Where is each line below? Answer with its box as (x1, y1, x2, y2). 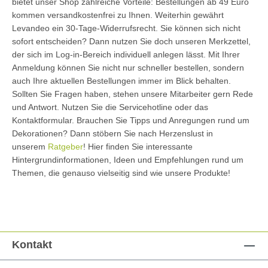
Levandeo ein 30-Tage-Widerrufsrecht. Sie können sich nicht (12, 23, 240, 33)
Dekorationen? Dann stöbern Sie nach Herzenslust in (12, 128, 213, 138)
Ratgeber (48, 141, 83, 151)
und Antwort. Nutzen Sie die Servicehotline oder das (12, 102, 208, 112)
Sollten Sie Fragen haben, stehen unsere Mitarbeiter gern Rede (12, 89, 253, 99)
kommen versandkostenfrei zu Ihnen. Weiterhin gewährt (12, 10, 224, 20)
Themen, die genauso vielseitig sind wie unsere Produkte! (12, 167, 230, 178)
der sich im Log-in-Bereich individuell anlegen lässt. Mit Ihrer (12, 49, 240, 59)
